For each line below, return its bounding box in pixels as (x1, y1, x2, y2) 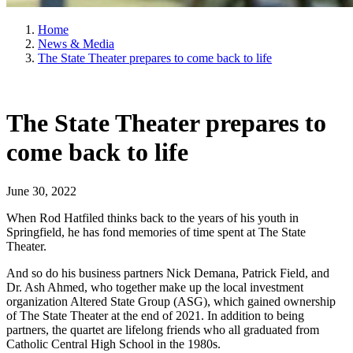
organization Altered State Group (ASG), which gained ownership (6, 294, 336, 308)
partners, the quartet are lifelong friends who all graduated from (6, 322, 319, 336)
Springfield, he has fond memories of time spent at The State (6, 225, 306, 239)
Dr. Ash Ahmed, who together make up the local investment (6, 280, 303, 294)
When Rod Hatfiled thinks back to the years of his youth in (6, 210, 299, 225)
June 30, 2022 (6, 184, 76, 198)
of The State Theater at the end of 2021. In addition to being (6, 308, 304, 322)
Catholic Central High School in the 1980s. (6, 336, 221, 351)
